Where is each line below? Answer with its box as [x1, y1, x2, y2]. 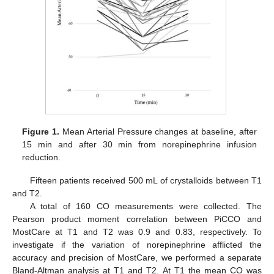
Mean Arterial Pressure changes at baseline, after [59, 126, 257, 136]
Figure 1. [22, 126, 60, 136]
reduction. [22, 152, 61, 162]
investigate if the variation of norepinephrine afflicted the [12, 239, 262, 250]
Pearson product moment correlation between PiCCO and [12, 213, 262, 224]
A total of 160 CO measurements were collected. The [29, 201, 262, 211]
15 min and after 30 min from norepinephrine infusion [22, 139, 257, 149]
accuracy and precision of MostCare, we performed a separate [12, 252, 262, 262]
